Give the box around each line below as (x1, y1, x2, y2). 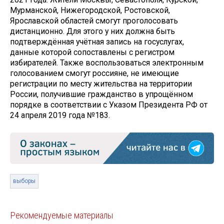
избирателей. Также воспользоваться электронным (10, 58, 203, 68)
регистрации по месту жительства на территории (10, 79, 192, 89)
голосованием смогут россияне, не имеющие (10, 68, 179, 78)
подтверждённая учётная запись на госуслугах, (10, 37, 184, 47)
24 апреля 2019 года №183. (10, 110, 110, 120)
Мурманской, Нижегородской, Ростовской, (10, 5, 170, 15)
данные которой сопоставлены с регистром (10, 47, 174, 57)
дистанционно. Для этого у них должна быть (10, 26, 175, 36)
